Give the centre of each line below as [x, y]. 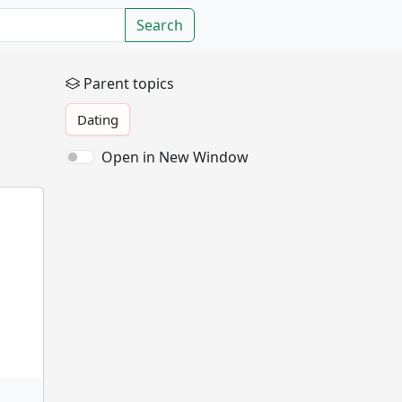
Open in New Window [175, 157]
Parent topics [129, 83]
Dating [98, 119]
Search [160, 25]
